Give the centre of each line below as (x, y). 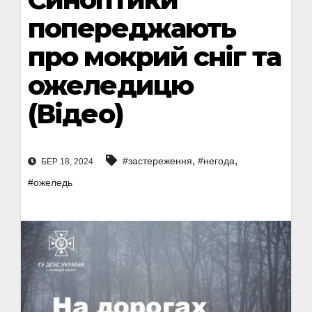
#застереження (157, 161)
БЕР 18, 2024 (66, 162)
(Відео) (76, 114)
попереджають (132, 28)
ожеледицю (110, 85)
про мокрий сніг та (154, 57)
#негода (216, 161)
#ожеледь (50, 183)
